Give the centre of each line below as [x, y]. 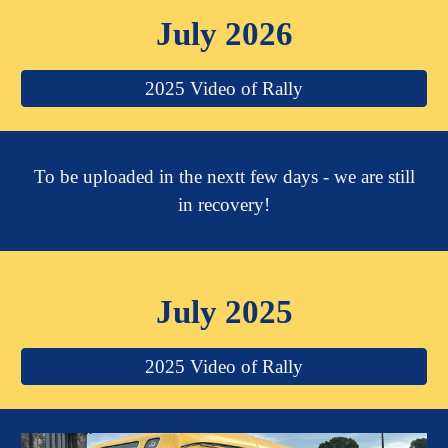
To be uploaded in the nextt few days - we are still [224, 176]
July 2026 [224, 33]
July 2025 [224, 311]
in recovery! [224, 204]
